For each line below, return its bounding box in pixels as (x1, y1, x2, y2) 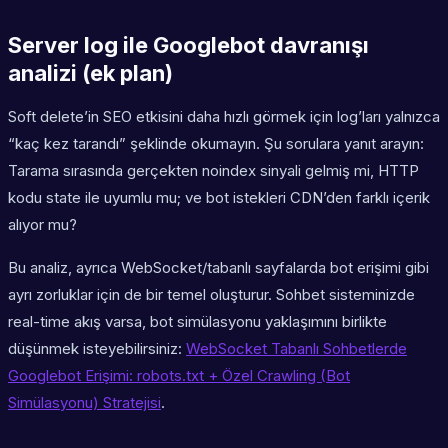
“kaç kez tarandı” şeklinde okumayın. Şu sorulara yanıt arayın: (8, 134, 424, 154)
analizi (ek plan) (8, 60, 173, 87)
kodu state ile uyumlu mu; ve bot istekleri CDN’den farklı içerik (8, 188, 430, 208)
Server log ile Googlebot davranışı (8, 32, 369, 59)
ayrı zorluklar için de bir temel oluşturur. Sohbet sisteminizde (8, 285, 415, 305)
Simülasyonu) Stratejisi (8, 393, 161, 413)
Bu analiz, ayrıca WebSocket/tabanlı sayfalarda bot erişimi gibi (8, 258, 429, 278)
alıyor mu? (8, 215, 77, 235)
